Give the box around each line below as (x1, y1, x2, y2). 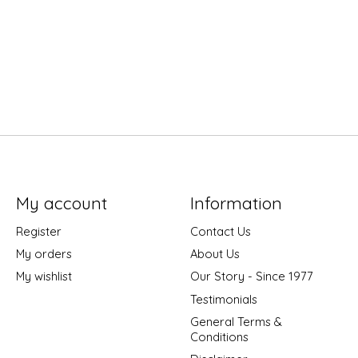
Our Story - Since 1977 (189, 268, 313, 284)
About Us (189, 246, 240, 262)
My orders (15, 246, 72, 262)
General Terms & (189, 313, 282, 329)
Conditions (189, 328, 249, 344)
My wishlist (15, 268, 72, 284)
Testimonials (189, 291, 257, 307)
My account (15, 192, 107, 213)
